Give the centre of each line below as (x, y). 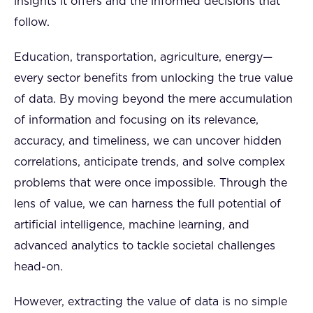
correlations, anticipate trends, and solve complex (150, 162)
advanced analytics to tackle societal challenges (145, 246)
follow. (32, 22)
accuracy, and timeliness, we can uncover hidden (148, 141)
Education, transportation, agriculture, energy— (143, 57)
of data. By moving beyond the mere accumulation (153, 99)
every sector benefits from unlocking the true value (153, 78)
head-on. (38, 267)
